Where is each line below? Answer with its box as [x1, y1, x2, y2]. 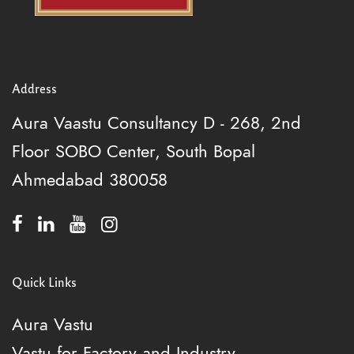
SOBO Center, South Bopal [50, 138, 255, 164]
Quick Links [12, 273, 77, 289]
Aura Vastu [12, 311, 93, 337]
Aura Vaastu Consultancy [12, 110, 198, 135]
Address [12, 81, 57, 96]
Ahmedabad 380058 [12, 167, 168, 192]
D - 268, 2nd [198, 110, 301, 135]
